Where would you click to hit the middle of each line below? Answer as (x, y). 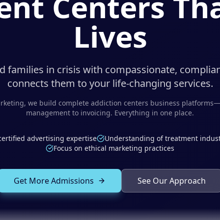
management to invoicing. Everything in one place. (110, 113)
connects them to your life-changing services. (110, 83)
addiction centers (120, 103)
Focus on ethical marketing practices (114, 148)
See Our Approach (172, 181)
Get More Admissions (54, 181)
